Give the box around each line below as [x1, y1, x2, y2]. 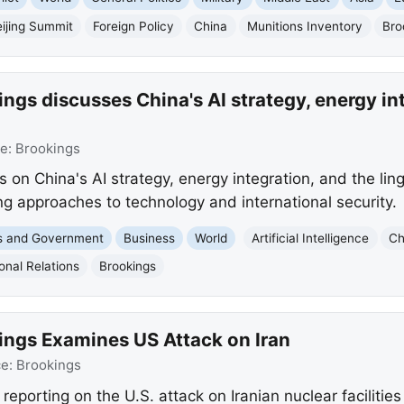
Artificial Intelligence [252, 230, 370, 245]
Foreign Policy [93, 18, 175, 33]
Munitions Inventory [247, 18, 363, 33]
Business [124, 230, 176, 245]
